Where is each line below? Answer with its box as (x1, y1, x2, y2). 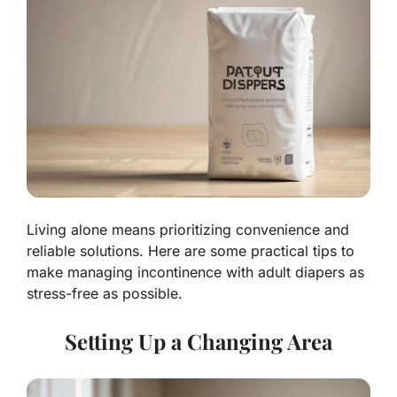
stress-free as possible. (27, 284, 183, 303)
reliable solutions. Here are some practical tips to (27, 242, 354, 261)
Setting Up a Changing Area (65, 327, 332, 356)
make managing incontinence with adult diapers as (27, 263, 364, 282)
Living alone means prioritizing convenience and (27, 221, 349, 239)
